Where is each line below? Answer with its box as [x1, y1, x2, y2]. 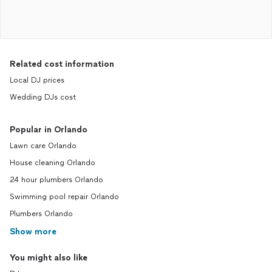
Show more [10, 226, 56, 237]
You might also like [10, 253, 87, 263]
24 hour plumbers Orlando [10, 175, 103, 184]
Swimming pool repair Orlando [10, 192, 119, 201]
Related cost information [10, 59, 114, 69]
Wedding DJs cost [10, 93, 76, 101]
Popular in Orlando [10, 124, 87, 135]
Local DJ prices [10, 76, 64, 84]
